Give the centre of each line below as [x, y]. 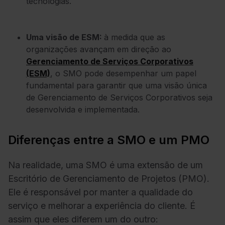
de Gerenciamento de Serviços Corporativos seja [119, 97]
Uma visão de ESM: [65, 37]
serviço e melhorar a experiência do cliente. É [102, 206]
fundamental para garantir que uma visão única [117, 85]
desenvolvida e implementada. [83, 109]
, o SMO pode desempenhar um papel [123, 73]
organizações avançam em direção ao [99, 49]
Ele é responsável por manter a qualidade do [100, 192]
